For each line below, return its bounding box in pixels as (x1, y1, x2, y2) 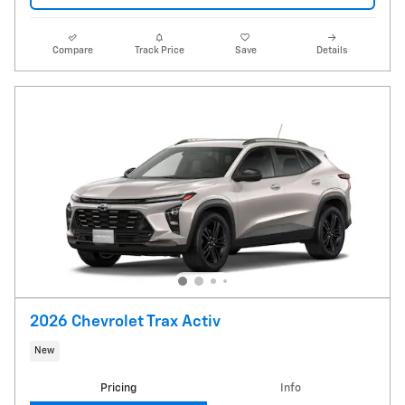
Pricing (99, 382, 137, 395)
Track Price (134, 45, 184, 55)
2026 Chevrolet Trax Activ (30, 313, 221, 330)
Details (316, 45, 348, 55)
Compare (52, 45, 94, 55)
